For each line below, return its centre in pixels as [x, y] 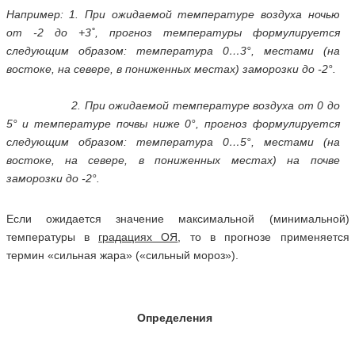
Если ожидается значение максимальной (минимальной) [177, 219]
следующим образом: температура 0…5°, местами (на [173, 142]
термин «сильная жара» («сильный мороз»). [122, 255]
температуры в [52, 237]
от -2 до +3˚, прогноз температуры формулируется [173, 32]
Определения [174, 318]
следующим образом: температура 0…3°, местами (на [173, 51]
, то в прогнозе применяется [263, 237]
